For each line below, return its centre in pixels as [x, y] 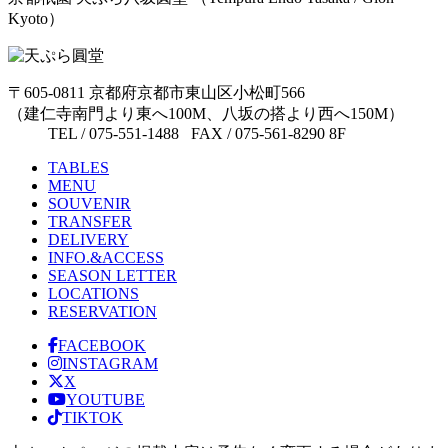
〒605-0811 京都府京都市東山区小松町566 [156, 92]
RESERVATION [102, 311]
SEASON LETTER [112, 275]
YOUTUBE [105, 399]
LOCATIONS [93, 293]
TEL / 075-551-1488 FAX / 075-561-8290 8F [197, 133]
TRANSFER [90, 221]
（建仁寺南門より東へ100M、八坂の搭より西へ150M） [206, 113]
